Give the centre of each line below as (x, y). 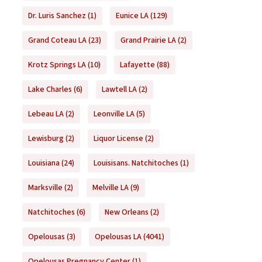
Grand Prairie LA (148, 41)
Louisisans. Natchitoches (136, 163)
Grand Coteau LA (57, 41)
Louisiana (44, 163)
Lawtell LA (119, 90)
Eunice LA (132, 16)
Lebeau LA (46, 114)
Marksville (45, 188)
